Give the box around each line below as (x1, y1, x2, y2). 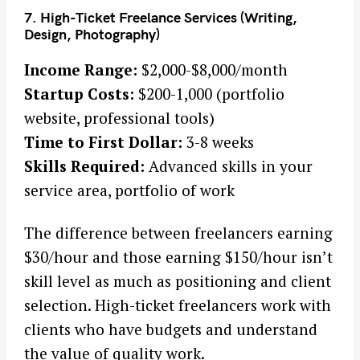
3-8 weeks (182, 132, 254, 153)
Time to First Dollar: (24, 132, 182, 153)
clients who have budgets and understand (24, 318, 317, 339)
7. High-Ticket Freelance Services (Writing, (24, 7, 297, 27)
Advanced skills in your (145, 156, 313, 177)
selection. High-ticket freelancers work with (24, 294, 331, 315)
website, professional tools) (24, 108, 215, 129)
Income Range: (24, 59, 137, 80)
